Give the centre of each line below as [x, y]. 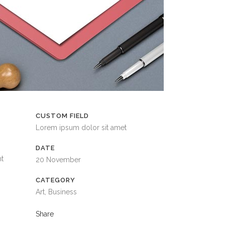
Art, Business [56, 192]
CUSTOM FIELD [62, 116]
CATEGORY [55, 180]
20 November [58, 160]
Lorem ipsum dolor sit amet [81, 128]
